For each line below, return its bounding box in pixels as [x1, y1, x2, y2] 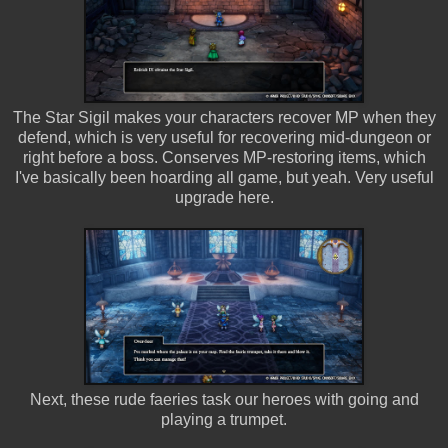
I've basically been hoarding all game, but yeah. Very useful [14, 168, 434, 186]
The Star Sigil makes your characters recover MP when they [12, 108, 436, 126]
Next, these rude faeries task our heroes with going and [29, 390, 419, 408]
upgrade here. [174, 188, 274, 206]
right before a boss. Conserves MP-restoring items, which [22, 148, 426, 166]
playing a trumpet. [161, 410, 287, 428]
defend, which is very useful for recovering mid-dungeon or [17, 128, 431, 146]
